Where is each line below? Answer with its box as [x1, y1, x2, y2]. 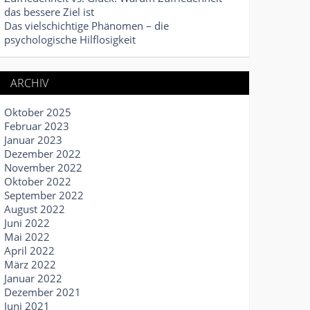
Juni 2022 [4, 216, 50, 230]
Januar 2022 [4, 271, 62, 285]
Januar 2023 [4, 133, 62, 147]
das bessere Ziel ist [4, 5, 94, 19]
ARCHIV [10, 75, 48, 91]
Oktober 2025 [4, 105, 71, 119]
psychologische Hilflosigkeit [4, 33, 136, 46]
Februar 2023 [4, 119, 69, 133]
